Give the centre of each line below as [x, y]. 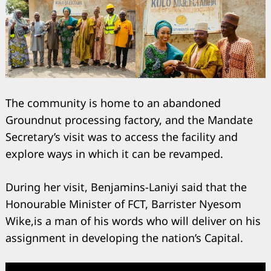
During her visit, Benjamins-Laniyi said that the [126, 187]
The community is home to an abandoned [113, 103]
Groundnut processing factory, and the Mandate [129, 120]
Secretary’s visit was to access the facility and [122, 137]
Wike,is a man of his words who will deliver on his [133, 221]
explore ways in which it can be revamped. [114, 154]
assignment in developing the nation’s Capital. [124, 238]
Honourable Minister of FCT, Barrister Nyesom [123, 204]
